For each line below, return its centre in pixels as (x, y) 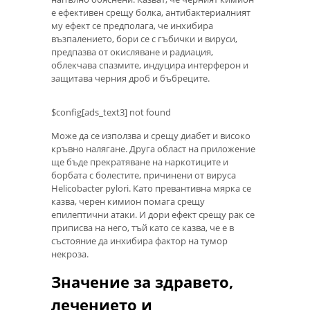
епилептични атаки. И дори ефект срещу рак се (153, 214)
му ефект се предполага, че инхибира (132, 26)
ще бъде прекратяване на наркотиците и (140, 162)
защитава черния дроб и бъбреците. (130, 79)
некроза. (70, 254)
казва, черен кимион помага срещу (128, 201)
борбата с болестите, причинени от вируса (144, 175)
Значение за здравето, (142, 281)
